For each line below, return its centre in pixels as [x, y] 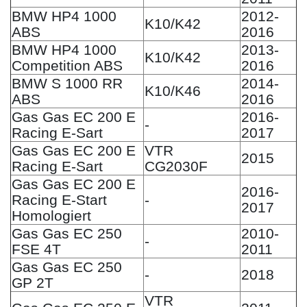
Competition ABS [67, 65]
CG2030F [176, 166]
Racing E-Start [59, 199]
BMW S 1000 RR [67, 83]
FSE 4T [36, 249]
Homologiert [51, 215]
